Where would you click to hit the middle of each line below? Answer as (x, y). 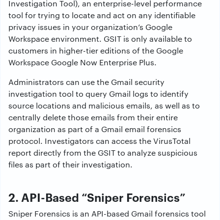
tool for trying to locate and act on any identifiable (102, 15)
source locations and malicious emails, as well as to (104, 105)
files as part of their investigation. (70, 164)
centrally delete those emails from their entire (93, 117)
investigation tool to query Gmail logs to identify (98, 94)
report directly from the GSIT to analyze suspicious (103, 152)
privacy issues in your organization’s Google (90, 27)
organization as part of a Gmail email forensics (95, 129)
